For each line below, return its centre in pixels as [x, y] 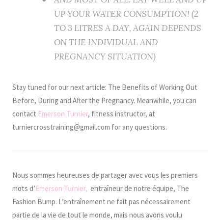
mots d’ [24, 188]
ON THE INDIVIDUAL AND [106, 42]
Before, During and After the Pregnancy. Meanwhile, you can [104, 100]
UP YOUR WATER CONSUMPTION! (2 [126, 14]
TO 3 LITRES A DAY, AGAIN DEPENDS [128, 28]
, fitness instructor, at [122, 114]
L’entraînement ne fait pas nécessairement [124, 202]
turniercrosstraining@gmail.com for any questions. [90, 127]
